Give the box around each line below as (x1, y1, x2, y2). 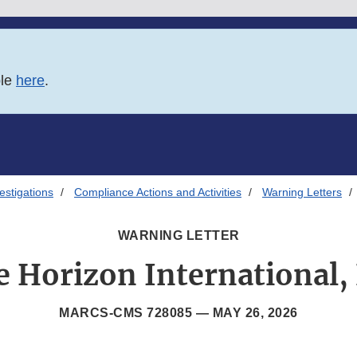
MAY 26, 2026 (212, 306, 298, 320)
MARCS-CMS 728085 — (59, 306, 213, 320)
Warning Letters (262, 186, 342, 199)
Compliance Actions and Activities (74, 186, 241, 199)
